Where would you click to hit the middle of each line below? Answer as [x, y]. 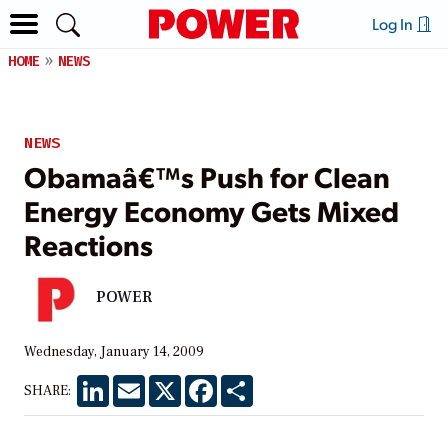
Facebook [248, 382]
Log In [393, 23]
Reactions [88, 243]
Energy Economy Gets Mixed [211, 209]
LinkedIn [137, 382]
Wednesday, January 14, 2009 [114, 351]
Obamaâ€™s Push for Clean [207, 175]
